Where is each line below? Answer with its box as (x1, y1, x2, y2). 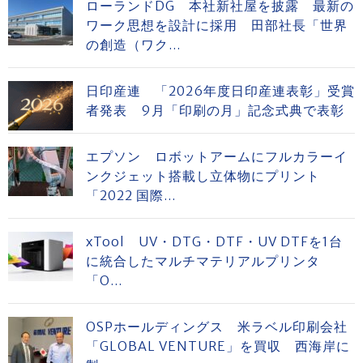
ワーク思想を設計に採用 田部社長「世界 (86, 17, 348, 34)
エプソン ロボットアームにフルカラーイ (86, 148, 348, 165)
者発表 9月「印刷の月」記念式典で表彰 (86, 102, 344, 119)
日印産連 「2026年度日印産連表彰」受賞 (86, 83, 355, 100)
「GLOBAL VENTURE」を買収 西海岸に (86, 338, 350, 355)
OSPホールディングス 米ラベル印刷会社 (86, 318, 348, 335)
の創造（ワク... (86, 36, 181, 53)
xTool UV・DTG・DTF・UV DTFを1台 (86, 233, 343, 250)
